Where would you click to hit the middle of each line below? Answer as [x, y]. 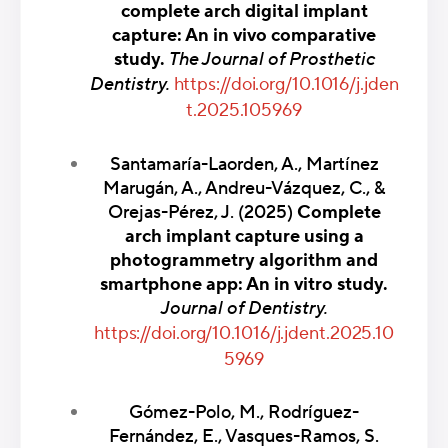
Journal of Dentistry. [244, 308]
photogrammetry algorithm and [244, 260]
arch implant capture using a [244, 236]
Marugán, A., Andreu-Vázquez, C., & [244, 188]
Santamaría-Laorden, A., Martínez [244, 164]
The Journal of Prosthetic [271, 60]
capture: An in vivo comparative [244, 36]
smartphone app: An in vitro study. [244, 284]
